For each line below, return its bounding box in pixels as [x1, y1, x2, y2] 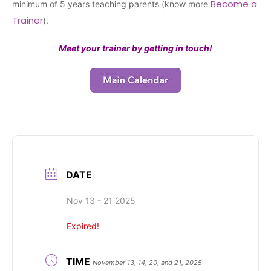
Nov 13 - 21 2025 [67, 195, 135, 206]
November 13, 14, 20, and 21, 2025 [93, 258, 202, 267]
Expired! [67, 220, 99, 231]
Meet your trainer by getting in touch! [59, 42, 212, 53]
